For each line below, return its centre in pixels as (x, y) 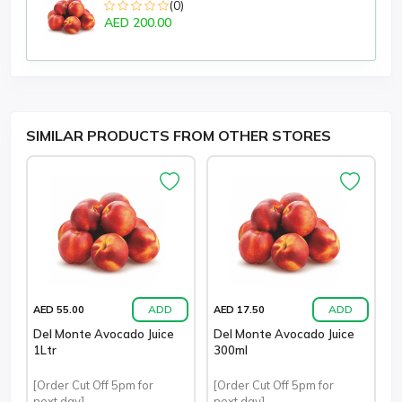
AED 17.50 (239, 309)
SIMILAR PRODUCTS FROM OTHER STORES (179, 135)
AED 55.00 (59, 309)
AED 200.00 (138, 22)
